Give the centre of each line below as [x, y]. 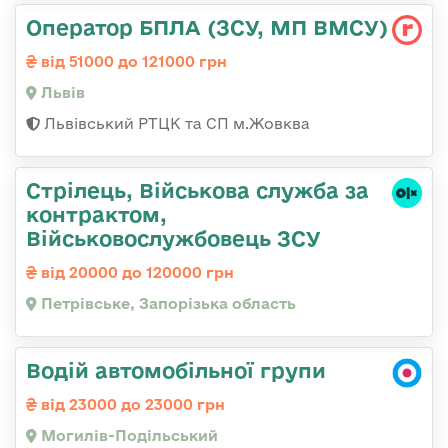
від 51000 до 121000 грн [132, 62]
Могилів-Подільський [127, 436]
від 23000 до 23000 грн [131, 405]
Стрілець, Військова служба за [197, 190]
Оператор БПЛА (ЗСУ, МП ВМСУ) [207, 27]
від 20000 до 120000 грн [135, 273]
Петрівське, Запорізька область [166, 304]
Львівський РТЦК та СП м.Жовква [175, 124]
